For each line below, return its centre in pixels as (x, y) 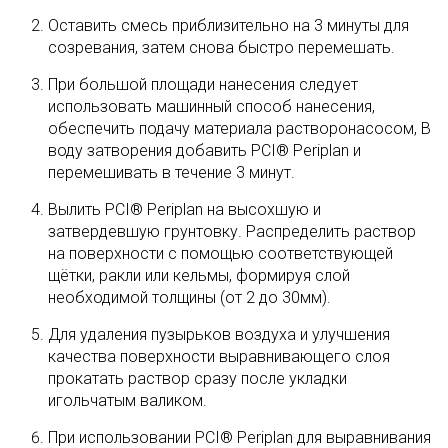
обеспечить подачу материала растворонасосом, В (239, 128)
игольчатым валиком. (127, 400)
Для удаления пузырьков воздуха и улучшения (219, 334)
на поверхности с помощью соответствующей (220, 253)
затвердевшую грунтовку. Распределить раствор (232, 231)
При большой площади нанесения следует (203, 84)
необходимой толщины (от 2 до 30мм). (189, 297)
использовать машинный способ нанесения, (211, 106)
